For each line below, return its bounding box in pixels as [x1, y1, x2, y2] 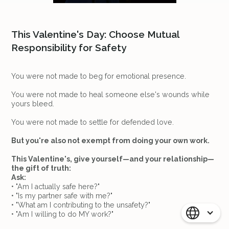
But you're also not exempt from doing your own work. [11, 136, 210, 145]
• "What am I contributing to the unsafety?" [11, 200, 151, 209]
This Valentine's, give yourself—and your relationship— [11, 154, 215, 163]
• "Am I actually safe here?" [11, 182, 100, 191]
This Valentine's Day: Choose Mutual [11, 29, 179, 40]
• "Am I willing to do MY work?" [11, 210, 114, 218]
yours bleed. [11, 99, 55, 108]
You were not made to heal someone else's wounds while [11, 90, 210, 99]
